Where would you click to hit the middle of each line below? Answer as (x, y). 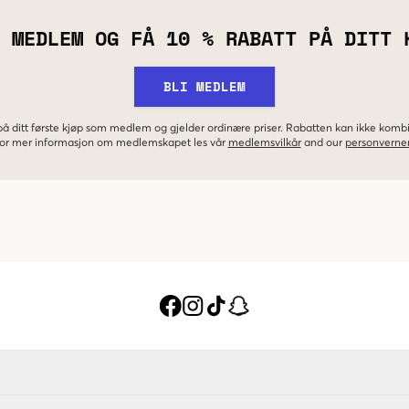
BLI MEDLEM (204, 86)
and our (323, 143)
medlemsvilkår (264, 143)
